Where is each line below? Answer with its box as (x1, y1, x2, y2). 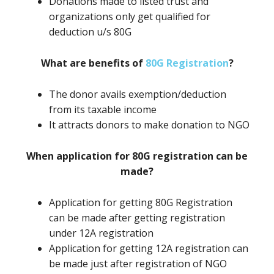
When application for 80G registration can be (26, 149, 248, 163)
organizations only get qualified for (49, 10, 210, 23)
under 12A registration (49, 226, 154, 240)
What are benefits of (40, 56, 146, 70)
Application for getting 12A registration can (49, 242, 248, 255)
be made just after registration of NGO (49, 257, 227, 270)
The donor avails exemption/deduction (49, 87, 226, 101)
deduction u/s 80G (49, 25, 131, 39)
